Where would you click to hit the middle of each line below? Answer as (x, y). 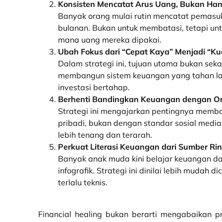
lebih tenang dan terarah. (105, 135)
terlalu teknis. (83, 182)
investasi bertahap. (94, 87)
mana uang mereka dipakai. (110, 40)
